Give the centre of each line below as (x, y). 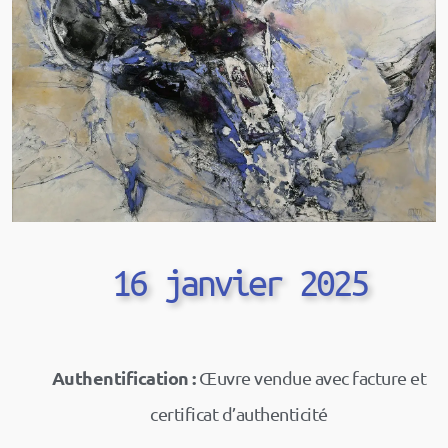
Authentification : (123, 378)
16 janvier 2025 (239, 282)
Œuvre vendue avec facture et (311, 378)
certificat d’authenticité (239, 414)
